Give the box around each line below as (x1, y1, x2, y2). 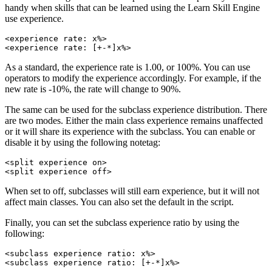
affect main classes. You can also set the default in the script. (5, 197, 234, 208)
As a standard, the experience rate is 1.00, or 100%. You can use (5, 62, 250, 73)
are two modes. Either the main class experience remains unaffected (5, 115, 263, 126)
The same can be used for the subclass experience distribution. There (5, 104, 267, 115)
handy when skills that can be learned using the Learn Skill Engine (5, 2, 260, 13)
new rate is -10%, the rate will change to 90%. (5, 84, 181, 95)
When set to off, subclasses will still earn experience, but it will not (5, 186, 259, 197)
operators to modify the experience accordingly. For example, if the (5, 73, 261, 84)
